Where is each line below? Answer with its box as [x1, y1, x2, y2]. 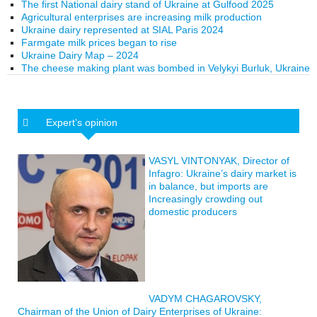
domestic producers [149, 206, 237, 217]
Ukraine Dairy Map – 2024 [21, 50, 139, 61]
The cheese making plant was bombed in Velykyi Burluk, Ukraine [21, 62, 310, 74]
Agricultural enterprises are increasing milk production [21, 11, 262, 23]
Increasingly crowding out [149, 193, 263, 204]
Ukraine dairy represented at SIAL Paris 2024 [21, 24, 224, 35]
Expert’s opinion [46, 117, 117, 128]
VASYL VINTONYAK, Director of [149, 155, 289, 166]
